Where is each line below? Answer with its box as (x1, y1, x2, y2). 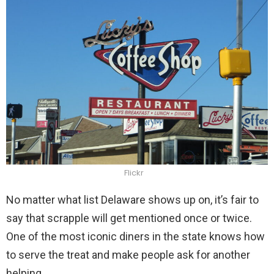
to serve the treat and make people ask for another (6, 248, 250, 262)
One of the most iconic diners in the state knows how (6, 230, 265, 243)
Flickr (124, 167, 144, 179)
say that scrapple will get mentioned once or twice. (6, 212, 252, 225)
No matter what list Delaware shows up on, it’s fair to (6, 193, 259, 207)
